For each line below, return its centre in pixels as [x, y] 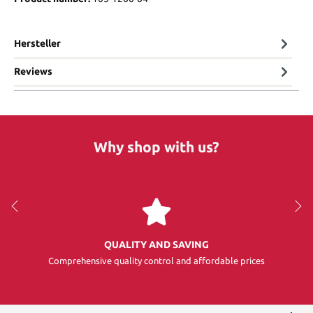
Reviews [33, 72]
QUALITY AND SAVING [156, 244]
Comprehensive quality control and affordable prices [156, 260]
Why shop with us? [156, 146]
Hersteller [37, 44]
